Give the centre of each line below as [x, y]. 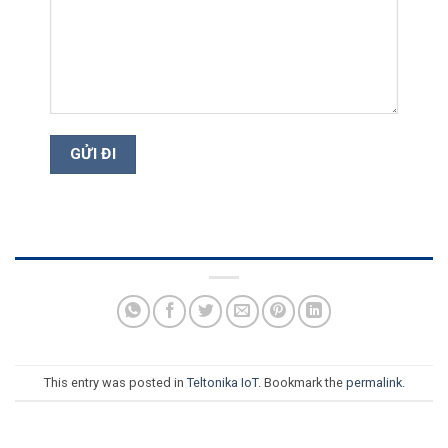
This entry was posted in [115, 382]
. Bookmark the [301, 382]
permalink [373, 382]
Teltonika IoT [222, 382]
